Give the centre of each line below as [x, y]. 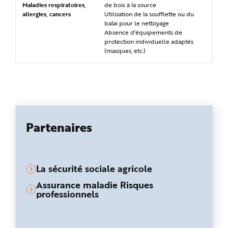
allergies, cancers [47, 14]
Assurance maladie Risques [95, 184]
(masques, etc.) [125, 50]
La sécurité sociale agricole [94, 168]
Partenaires [59, 127]
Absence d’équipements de [143, 32]
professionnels [67, 194]
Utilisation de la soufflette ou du [149, 14]
